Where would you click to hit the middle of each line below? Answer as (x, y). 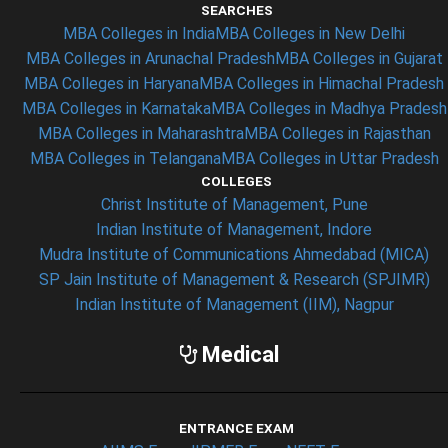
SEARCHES (236, 10)
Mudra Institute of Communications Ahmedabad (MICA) (234, 254)
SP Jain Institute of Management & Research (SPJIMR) (234, 279)
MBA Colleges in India (139, 33)
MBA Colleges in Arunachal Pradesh (150, 58)
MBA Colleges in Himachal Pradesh (321, 83)
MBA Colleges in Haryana (111, 83)
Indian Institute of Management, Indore (234, 229)
